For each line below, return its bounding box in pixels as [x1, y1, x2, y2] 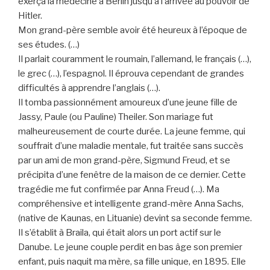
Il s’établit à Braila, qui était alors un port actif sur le [18, 227, 221, 238]
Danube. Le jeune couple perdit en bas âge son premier [18, 241, 242, 253]
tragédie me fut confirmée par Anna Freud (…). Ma [18, 183, 219, 195]
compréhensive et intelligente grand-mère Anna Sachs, [18, 198, 243, 209]
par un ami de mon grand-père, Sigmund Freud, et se [18, 154, 230, 166]
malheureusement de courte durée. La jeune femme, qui [18, 125, 245, 137]
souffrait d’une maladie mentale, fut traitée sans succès [18, 140, 243, 151]
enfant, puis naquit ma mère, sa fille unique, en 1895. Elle [18, 256, 246, 267]
